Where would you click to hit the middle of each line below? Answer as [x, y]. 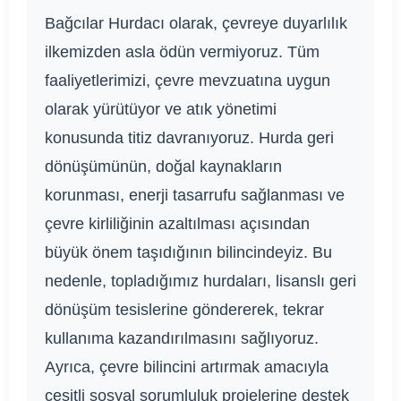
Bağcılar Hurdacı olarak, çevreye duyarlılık [196, 23]
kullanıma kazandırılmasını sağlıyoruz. [182, 338]
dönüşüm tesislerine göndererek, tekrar [184, 309]
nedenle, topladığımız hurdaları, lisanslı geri [200, 281]
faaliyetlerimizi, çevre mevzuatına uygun [188, 80]
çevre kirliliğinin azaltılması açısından [177, 223]
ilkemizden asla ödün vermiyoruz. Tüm [182, 51]
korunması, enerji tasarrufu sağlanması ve [195, 195]
